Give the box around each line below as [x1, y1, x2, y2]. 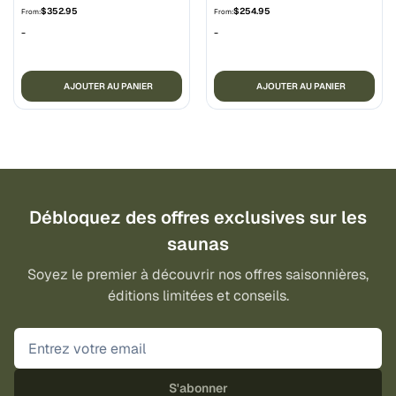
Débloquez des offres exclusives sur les [29, 206, 367, 230]
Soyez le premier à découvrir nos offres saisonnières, [27, 265, 369, 285]
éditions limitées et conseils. [107, 286, 289, 306]
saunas [167, 232, 229, 256]
